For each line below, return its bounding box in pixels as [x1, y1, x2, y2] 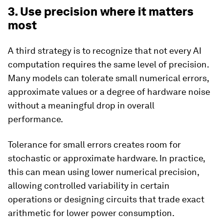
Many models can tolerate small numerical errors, [8, 73, 209, 84]
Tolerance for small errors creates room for [8, 139, 181, 150]
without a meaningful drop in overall [8, 100, 154, 111]
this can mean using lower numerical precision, [8, 167, 199, 177]
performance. [8, 114, 63, 125]
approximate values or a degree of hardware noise [8, 87, 210, 97]
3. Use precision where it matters [8, 4, 194, 19]
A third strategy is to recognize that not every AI [8, 45, 201, 56]
